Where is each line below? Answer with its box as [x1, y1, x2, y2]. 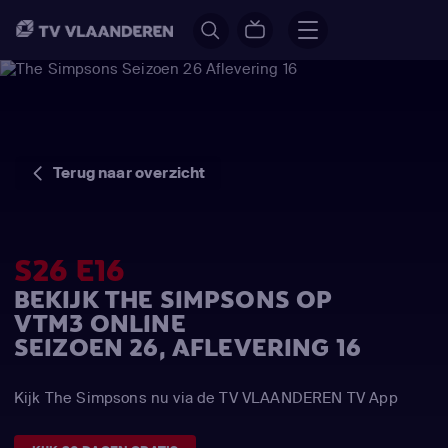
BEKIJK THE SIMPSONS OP [14, 284, 333, 316]
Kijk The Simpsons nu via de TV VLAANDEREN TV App [14, 388, 398, 407]
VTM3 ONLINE [14, 308, 186, 340]
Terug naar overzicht [53, 163, 206, 182]
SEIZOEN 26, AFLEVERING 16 [14, 332, 361, 364]
